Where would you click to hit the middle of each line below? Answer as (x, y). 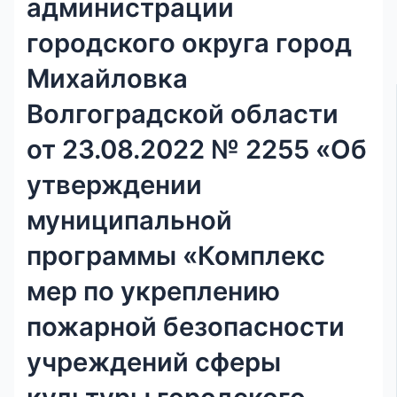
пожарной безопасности (186, 326)
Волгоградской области (183, 113)
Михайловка (108, 78)
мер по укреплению (154, 291)
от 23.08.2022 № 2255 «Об (197, 149)
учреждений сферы (154, 362)
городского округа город (190, 43)
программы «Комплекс (176, 255)
